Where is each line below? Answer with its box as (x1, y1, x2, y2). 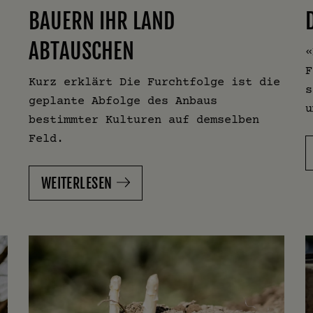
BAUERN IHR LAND (28, 7, 175, 35)
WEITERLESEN (41, 174, 112, 192)
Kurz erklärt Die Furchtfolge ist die (28, 74, 280, 88)
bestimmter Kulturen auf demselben (28, 112, 259, 126)
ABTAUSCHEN (28, 37, 134, 65)
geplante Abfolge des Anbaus (28, 93, 217, 107)
